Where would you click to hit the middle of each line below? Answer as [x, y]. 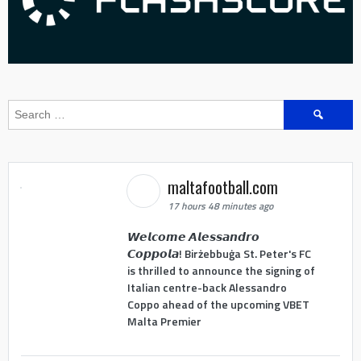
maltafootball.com [224, 187]
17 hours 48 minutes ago [220, 206]
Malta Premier [164, 321]
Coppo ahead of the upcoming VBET [218, 304]
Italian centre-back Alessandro [207, 287]
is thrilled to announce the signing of [221, 270]
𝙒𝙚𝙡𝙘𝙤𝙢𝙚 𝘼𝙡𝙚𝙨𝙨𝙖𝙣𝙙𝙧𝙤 [193, 236]
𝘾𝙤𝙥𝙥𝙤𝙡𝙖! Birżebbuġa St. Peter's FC [219, 253]
